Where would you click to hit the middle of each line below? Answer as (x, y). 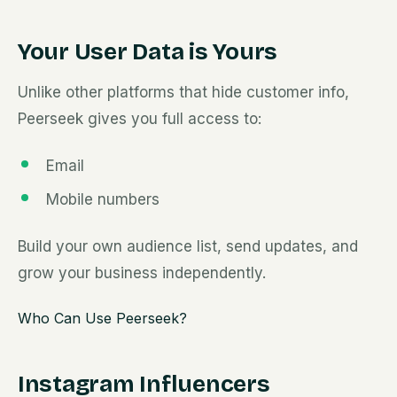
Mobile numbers (103, 199)
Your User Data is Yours (148, 52)
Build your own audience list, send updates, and (188, 246)
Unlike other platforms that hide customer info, (183, 92)
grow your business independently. (142, 273)
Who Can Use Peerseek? (102, 318)
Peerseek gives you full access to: (140, 119)
